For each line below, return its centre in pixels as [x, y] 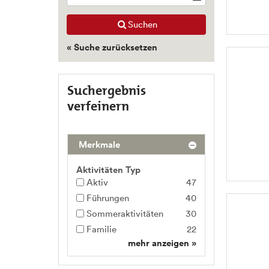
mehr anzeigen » [162, 243]
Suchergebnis [107, 90]
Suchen [143, 24]
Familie [101, 229]
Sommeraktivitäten [125, 213]
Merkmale [98, 144]
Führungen [108, 198]
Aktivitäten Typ [108, 170]
